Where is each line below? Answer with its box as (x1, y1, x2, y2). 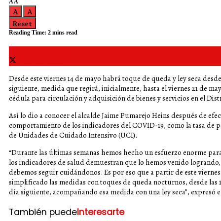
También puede (9, 206, 77, 218)
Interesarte (77, 206, 124, 218)
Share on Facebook (9, 46, 68, 56)
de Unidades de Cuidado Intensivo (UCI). (9, 130, 137, 140)
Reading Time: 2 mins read (9, 29, 77, 36)
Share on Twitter (16, 56, 68, 66)
